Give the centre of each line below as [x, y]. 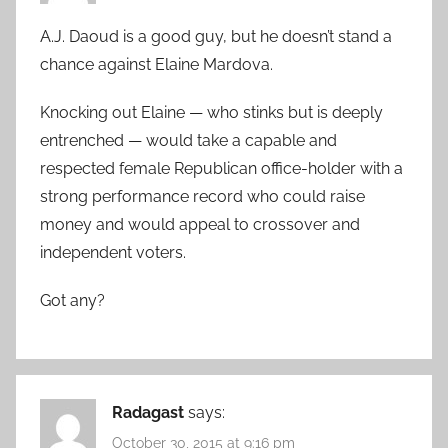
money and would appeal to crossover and [200, 225]
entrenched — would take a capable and [188, 141]
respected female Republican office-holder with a [221, 169]
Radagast [148, 413]
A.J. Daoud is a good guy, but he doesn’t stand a [216, 37]
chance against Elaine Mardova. [156, 65]
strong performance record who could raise [202, 197]
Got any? [72, 301]
